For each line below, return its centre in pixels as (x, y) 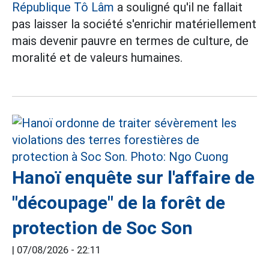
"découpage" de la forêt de (119, 203)
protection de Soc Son (102, 228)
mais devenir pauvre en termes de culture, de (130, 41)
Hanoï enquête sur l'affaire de (133, 178)
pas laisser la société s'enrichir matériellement (134, 24)
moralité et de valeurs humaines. (97, 58)
